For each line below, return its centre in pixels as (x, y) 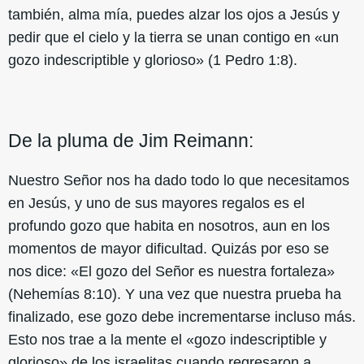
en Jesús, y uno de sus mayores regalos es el (156, 204)
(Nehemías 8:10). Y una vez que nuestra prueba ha (175, 295)
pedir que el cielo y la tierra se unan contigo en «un (173, 38)
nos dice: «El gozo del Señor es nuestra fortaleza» (171, 272)
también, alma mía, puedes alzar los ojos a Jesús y (174, 15)
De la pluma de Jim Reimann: (131, 140)
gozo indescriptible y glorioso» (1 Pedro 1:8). (153, 61)
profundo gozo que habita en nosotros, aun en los (169, 226)
